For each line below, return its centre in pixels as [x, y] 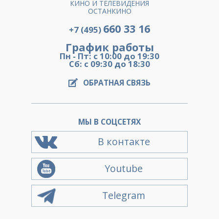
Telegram [124, 195]
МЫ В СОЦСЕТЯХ [109, 122]
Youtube [124, 168]
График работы [109, 47]
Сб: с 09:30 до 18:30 [109, 64]
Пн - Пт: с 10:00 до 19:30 [109, 56]
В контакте [124, 142]
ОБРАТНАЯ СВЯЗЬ [117, 83]
